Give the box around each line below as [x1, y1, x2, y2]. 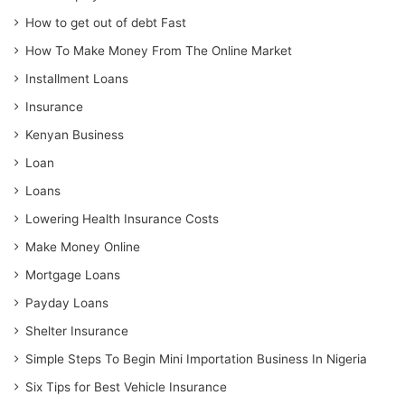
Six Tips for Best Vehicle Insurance [25, 380, 228, 394]
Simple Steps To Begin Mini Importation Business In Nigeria [25, 352, 368, 366]
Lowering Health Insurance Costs [25, 212, 220, 226]
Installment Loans [25, 71, 129, 86]
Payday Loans [25, 296, 109, 310]
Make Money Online [25, 240, 141, 254]
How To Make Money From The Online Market [25, 43, 293, 58]
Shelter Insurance [25, 324, 129, 338]
